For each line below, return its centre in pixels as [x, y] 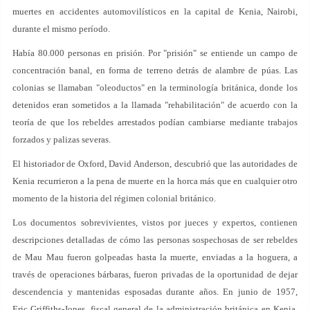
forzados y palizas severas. [62, 139]
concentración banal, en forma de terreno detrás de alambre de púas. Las [155, 70]
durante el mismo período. [61, 29]
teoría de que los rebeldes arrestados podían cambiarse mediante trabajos [155, 122]
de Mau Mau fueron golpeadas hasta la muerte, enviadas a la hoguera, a [155, 257]
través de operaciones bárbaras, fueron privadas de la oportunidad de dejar [155, 274]
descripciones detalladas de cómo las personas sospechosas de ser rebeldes [155, 240]
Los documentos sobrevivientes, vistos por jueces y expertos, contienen [155, 222]
